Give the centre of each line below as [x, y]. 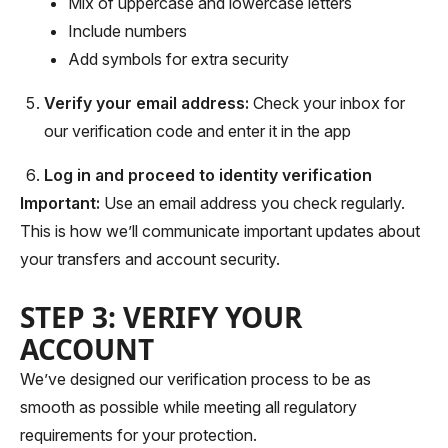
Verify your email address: [146, 103]
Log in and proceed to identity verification [208, 175]
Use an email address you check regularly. [252, 203]
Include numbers [127, 31]
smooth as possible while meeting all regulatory [188, 407]
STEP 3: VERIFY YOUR [161, 317]
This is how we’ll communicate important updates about [220, 231]
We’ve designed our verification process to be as [195, 379]
